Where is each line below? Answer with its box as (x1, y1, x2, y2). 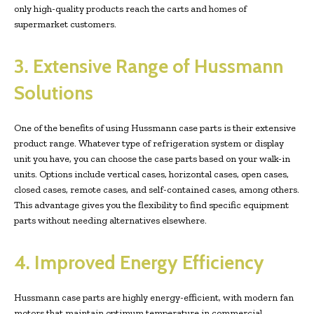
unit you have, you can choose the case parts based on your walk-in (14, 152, 290, 165)
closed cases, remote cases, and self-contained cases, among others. (14, 183, 299, 196)
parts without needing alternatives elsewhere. (14, 214, 207, 226)
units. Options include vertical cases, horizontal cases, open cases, (14, 168, 289, 180)
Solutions (14, 81, 93, 104)
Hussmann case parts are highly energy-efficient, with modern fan (14, 291, 294, 303)
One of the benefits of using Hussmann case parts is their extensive (14, 121, 296, 134)
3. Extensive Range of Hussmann (14, 54, 283, 78)
